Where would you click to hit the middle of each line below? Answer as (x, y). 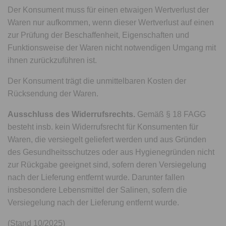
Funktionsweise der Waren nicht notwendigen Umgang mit (112, 48)
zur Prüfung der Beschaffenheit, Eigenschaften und (99, 35)
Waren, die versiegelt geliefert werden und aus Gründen (107, 139)
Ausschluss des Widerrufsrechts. (72, 114)
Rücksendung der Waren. (53, 94)
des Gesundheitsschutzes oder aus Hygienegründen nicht (111, 152)
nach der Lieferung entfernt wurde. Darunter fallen (96, 177)
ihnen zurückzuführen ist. (52, 60)
